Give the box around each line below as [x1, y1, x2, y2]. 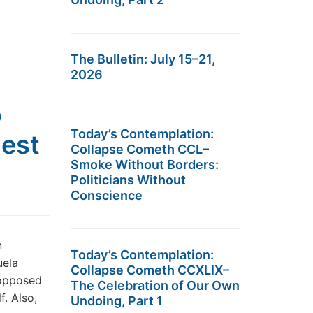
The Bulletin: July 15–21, [71, 52, 215, 66]
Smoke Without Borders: [71, 157, 219, 172]
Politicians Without [71, 173, 186, 187]
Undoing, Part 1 [71, 293, 163, 308]
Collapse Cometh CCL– [71, 142, 209, 156]
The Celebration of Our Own [71, 278, 240, 293]
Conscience [71, 188, 143, 203]
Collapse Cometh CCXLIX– [71, 263, 229, 277]
